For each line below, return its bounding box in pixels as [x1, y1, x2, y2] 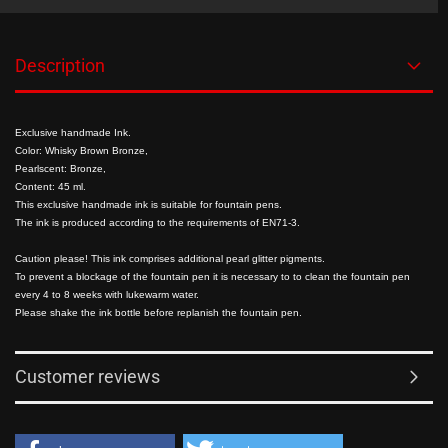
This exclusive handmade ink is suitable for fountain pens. [15, 199, 282, 210]
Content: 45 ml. [15, 181, 86, 192]
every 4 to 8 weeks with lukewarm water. [15, 289, 199, 300]
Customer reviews [15, 366, 160, 387]
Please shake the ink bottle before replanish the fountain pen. [15, 307, 302, 318]
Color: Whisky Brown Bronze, [15, 145, 148, 156]
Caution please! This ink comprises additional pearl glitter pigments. [15, 253, 325, 264]
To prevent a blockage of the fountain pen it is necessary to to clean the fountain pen [15, 271, 410, 282]
